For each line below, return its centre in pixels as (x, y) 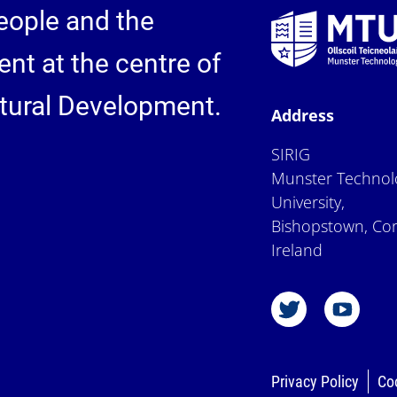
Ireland (297, 249)
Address (303, 115)
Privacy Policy (315, 381)
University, (308, 202)
